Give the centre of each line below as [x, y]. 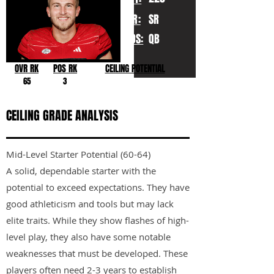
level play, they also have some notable [88, 237]
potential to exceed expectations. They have [98, 187]
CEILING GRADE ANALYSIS [62, 116]
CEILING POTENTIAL [135, 68]
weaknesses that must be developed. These [97, 253]
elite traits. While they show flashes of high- [98, 220]
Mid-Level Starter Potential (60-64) [78, 154]
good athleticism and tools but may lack [90, 204]
